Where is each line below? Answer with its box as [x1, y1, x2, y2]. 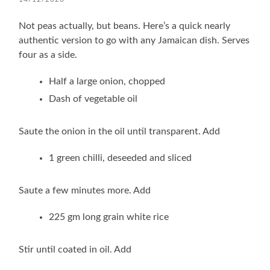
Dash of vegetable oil [49, 93, 138, 104]
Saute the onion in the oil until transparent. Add [19, 126, 221, 136]
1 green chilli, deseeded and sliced [49, 152, 192, 163]
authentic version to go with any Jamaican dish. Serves [19, 35, 250, 45]
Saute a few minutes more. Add [19, 185, 151, 195]
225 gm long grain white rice [49, 212, 169, 222]
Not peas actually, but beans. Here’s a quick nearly [19, 20, 231, 31]
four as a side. [19, 49, 78, 60]
